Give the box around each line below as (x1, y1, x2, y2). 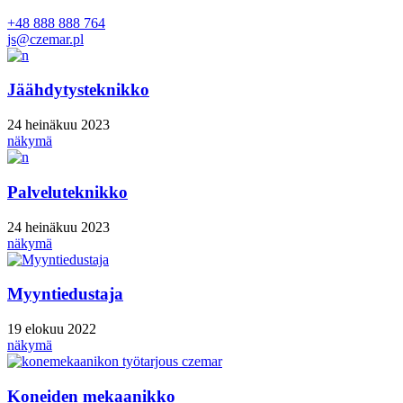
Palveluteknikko (7, 182, 128, 201)
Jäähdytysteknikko (7, 80, 149, 100)
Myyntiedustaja (7, 284, 123, 304)
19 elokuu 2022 (7, 320, 96, 336)
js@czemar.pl (7, 31, 84, 47)
